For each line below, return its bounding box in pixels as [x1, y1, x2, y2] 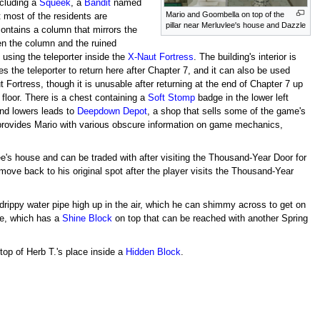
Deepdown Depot [77, 106, 148, 116]
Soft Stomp [148, 92, 196, 103]
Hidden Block [126, 247, 181, 258]
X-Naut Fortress [128, 51, 194, 62]
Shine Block [61, 214, 112, 224]
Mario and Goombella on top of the [166, 9, 285, 19]
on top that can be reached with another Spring [111, 214, 308, 224]
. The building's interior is [194, 51, 297, 62]
